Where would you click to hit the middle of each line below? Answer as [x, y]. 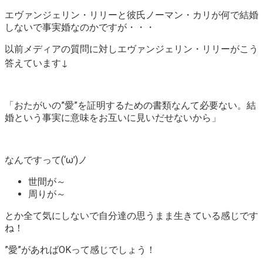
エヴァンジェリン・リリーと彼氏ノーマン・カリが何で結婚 [131, 15]
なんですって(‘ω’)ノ [46, 160]
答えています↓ [36, 63]
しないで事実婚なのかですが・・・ [80, 27]
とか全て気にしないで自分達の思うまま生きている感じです [131, 215]
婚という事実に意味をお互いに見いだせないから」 [113, 117]
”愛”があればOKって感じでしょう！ [80, 249]
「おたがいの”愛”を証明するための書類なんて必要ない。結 [130, 105]
